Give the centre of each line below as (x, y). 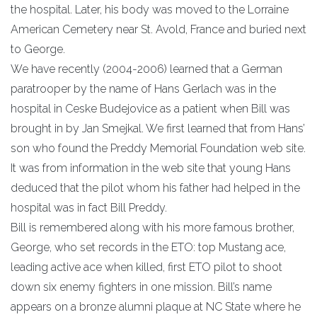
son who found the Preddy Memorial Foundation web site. (158, 148)
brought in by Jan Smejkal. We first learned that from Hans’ (158, 128)
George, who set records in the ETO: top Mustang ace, (148, 247)
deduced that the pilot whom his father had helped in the (155, 188)
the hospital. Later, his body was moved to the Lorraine (150, 9)
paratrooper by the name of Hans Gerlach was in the (143, 88)
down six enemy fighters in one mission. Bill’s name (141, 287)
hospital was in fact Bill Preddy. (89, 207)
